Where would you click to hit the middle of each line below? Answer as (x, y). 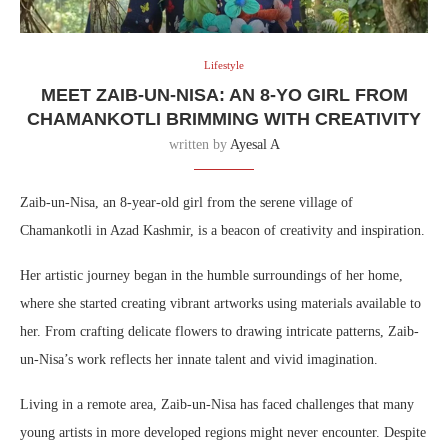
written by (199, 145)
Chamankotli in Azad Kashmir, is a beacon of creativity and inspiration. (222, 231)
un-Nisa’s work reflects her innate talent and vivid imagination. (199, 360)
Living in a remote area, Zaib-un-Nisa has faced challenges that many (217, 405)
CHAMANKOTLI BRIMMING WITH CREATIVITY (224, 119)
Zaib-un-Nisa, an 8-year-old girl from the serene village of (186, 203)
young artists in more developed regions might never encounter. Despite (223, 433)
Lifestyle (224, 65)
